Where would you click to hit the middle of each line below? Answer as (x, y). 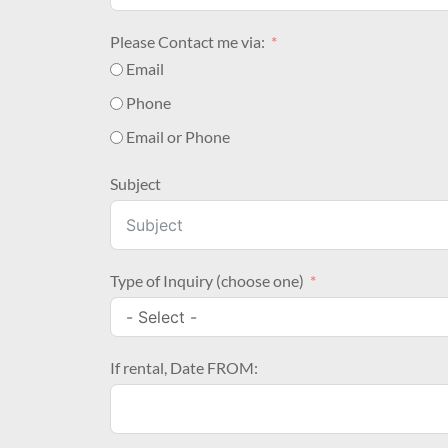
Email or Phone (178, 137)
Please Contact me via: (187, 42)
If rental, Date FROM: (184, 368)
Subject (135, 184)
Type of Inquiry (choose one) (207, 281)
